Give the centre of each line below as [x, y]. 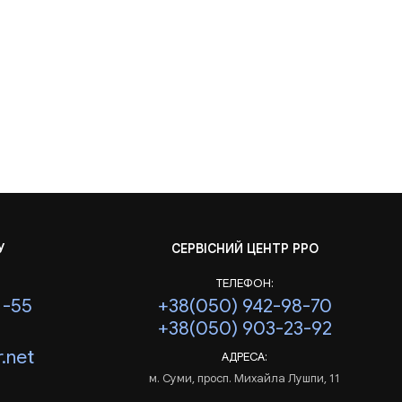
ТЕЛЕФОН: [245, 283]
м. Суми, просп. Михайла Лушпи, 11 [245, 378]
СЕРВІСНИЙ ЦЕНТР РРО [245, 248]
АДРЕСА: [245, 356]
